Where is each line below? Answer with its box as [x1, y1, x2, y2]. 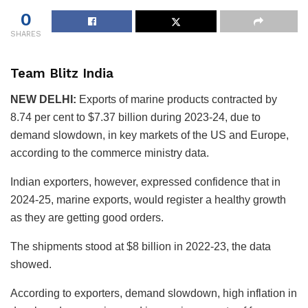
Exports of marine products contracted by [76, 93, 277, 105]
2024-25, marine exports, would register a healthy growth [10, 193, 286, 206]
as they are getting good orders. [10, 211, 164, 223]
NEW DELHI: [10, 93, 76, 105]
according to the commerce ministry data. [10, 146, 209, 159]
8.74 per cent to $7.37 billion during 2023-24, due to [10, 111, 261, 123]
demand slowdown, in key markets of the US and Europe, [10, 129, 289, 141]
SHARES [10, 29, 41, 38]
